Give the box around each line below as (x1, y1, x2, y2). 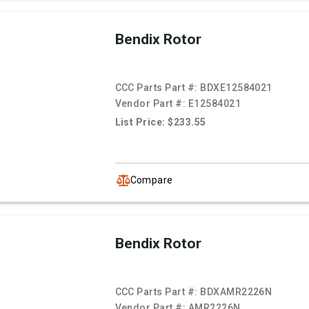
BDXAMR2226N (200, 286, 272, 298)
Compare (130, 174, 173, 186)
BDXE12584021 (200, 82, 272, 94)
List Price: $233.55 (114, 117, 206, 128)
